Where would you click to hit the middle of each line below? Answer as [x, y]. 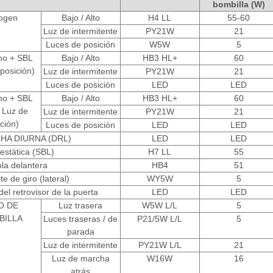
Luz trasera [80, 206]
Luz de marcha [80, 259]
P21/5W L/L [160, 219]
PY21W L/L [160, 245]
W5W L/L [160, 206]
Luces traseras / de [80, 219]
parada [80, 232]
